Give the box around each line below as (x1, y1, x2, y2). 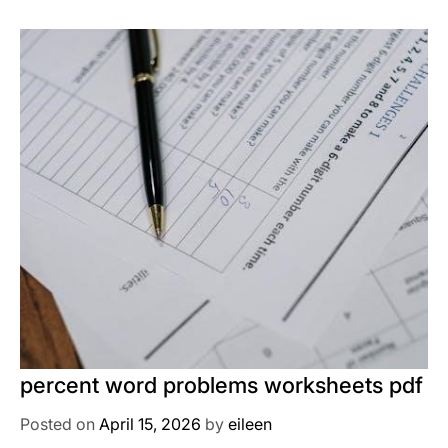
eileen (228, 414, 272, 435)
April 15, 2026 (99, 414, 201, 435)
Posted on (20, 414, 99, 435)
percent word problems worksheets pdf (20, 372, 423, 399)
